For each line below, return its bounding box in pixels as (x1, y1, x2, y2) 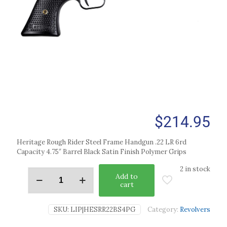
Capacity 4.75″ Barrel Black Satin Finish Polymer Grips (17, 147, 186, 157)
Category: (147, 205, 180, 214)
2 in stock (180, 165, 210, 174)
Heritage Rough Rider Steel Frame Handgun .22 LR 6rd (17, 138, 186, 147)
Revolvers (180, 205, 210, 214)
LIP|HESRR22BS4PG (70, 205, 135, 214)
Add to (116, 172, 138, 181)
